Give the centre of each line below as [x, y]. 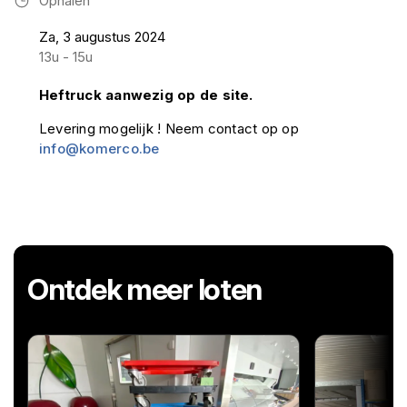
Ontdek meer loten [145, 289]
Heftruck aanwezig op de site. [146, 95]
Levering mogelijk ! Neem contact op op [169, 129]
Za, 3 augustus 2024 [102, 37]
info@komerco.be [99, 149]
